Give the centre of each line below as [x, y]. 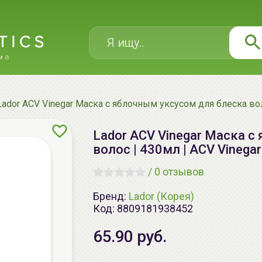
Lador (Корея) [161, 196]
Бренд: [111, 196]
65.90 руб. [130, 237]
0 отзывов [179, 172]
